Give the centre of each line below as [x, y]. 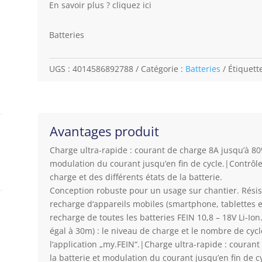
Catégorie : [163, 69]
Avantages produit [104, 131]
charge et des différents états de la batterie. [136, 177]
